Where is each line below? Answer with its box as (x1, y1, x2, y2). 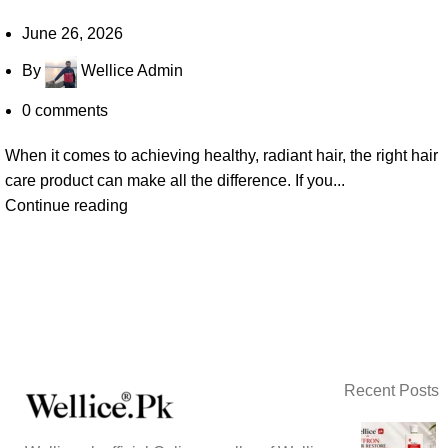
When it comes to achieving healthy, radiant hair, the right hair (5, 147, 438, 164)
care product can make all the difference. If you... (5, 172, 345, 189)
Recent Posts (343, 382, 439, 399)
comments (35, 102, 108, 119)
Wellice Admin (81, 62, 183, 80)
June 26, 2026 (22, 25, 123, 42)
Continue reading (5, 197, 128, 214)
